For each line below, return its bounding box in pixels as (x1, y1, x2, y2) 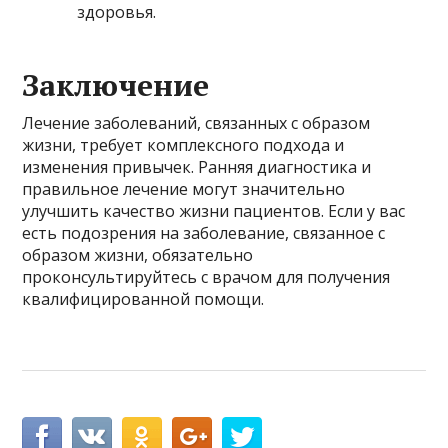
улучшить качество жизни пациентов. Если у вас (22, 200, 406, 223)
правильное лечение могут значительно (22, 178, 346, 201)
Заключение (22, 65, 210, 106)
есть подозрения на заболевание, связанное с (22, 222, 386, 245)
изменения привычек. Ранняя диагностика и (22, 156, 372, 179)
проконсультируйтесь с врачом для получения (22, 266, 391, 289)
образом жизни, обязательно (22, 244, 254, 267)
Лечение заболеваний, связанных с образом (22, 112, 371, 135)
